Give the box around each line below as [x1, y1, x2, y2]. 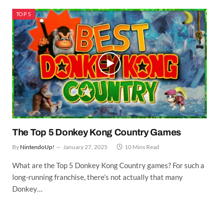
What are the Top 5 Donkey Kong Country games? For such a [12, 160, 204, 170]
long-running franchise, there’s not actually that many [12, 172, 183, 181]
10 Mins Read [125, 143, 159, 151]
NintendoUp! [20, 143, 54, 151]
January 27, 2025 [63, 143, 108, 151]
